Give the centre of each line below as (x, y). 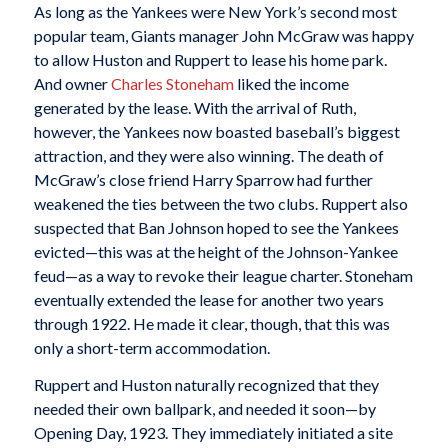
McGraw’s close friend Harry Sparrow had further (203, 179)
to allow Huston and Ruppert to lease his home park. (210, 59)
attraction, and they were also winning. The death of (208, 155)
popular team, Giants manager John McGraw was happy (223, 35)
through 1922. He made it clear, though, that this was (211, 323)
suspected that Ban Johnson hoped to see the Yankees (216, 227)
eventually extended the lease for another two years (208, 299)
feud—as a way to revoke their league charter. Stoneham (223, 275)
